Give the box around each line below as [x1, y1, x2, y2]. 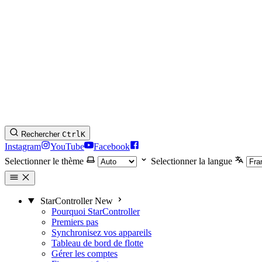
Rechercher [21, 130, 60, 139]
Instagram [5, 142, 41, 151]
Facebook [94, 142, 130, 151]
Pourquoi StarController [51, 206, 140, 216]
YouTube [50, 142, 84, 151]
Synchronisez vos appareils [51, 227, 151, 237]
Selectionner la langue [151, 156, 232, 167]
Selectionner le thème [5, 156, 84, 167]
